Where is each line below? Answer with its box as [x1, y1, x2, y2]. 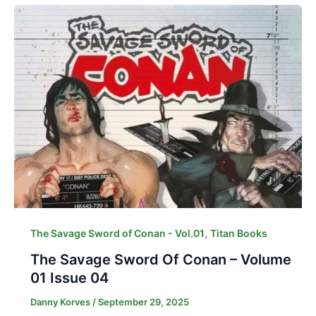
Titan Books [209, 226, 267, 239]
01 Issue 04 [30, 269, 109, 286]
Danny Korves [30, 296, 92, 308]
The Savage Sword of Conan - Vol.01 [30, 226, 205, 239]
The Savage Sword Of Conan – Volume [30, 250, 291, 268]
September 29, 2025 [97, 296, 189, 308]
